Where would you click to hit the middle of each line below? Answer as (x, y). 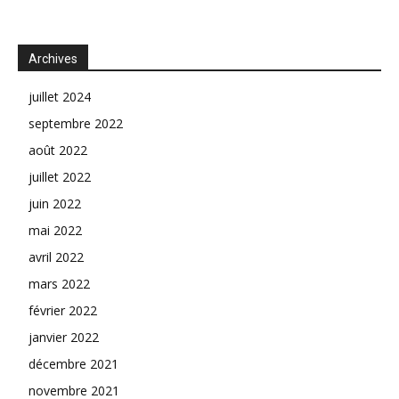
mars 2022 (59, 283)
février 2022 (63, 310)
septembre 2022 (76, 123)
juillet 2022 (60, 176)
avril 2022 (56, 256)
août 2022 (58, 150)
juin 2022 (55, 203)
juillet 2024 (60, 96)
